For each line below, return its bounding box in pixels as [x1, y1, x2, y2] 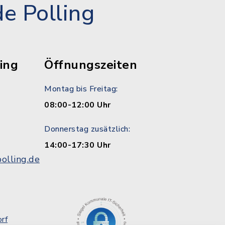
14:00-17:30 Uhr [44, 140, 111, 151]
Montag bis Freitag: [44, 83, 118, 94]
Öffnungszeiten [44, 57, 137, 73]
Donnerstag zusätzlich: [44, 124, 130, 135]
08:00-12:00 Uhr [44, 99, 111, 110]
